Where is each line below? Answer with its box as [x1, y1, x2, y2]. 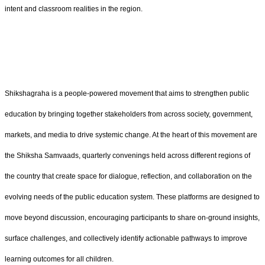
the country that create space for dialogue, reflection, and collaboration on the [5, 172, 252, 181]
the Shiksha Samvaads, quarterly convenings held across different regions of [5, 151, 250, 160]
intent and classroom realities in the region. [5, 4, 143, 13]
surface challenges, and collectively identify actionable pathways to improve [5, 234, 247, 243]
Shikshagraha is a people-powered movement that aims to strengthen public [5, 89, 249, 98]
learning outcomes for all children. [5, 255, 114, 264]
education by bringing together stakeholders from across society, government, [5, 110, 253, 119]
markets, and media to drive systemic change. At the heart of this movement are [5, 131, 257, 140]
